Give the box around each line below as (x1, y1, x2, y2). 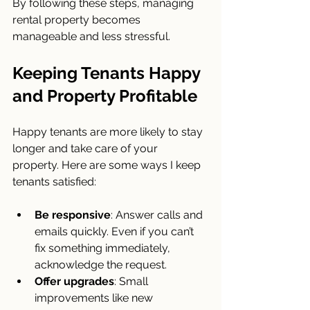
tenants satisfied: (12, 174, 96, 188)
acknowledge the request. (35, 257, 167, 271)
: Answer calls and (111, 208, 206, 221)
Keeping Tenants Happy (12, 62, 204, 83)
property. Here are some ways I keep (12, 158, 203, 172)
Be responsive (35, 208, 111, 221)
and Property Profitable (12, 85, 197, 106)
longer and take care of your (12, 141, 161, 155)
